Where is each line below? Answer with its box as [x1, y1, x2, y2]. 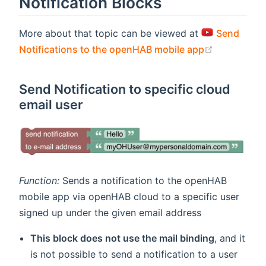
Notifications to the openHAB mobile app [19, 43, 204, 55]
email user [19, 96, 83, 112]
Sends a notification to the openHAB [59, 175, 227, 187]
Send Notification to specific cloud [19, 81, 231, 97]
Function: [19, 175, 59, 187]
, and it [214, 232, 246, 245]
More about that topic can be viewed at [19, 27, 201, 39]
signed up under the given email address [19, 207, 201, 219]
